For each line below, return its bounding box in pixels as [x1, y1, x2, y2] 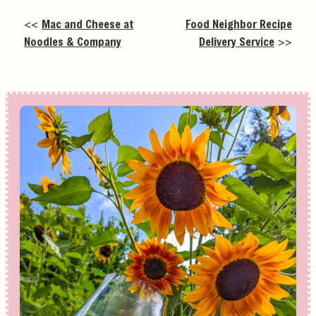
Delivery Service [199, 33, 274, 49]
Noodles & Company [24, 33, 121, 49]
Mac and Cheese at [42, 16, 133, 31]
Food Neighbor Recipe [186, 16, 292, 31]
